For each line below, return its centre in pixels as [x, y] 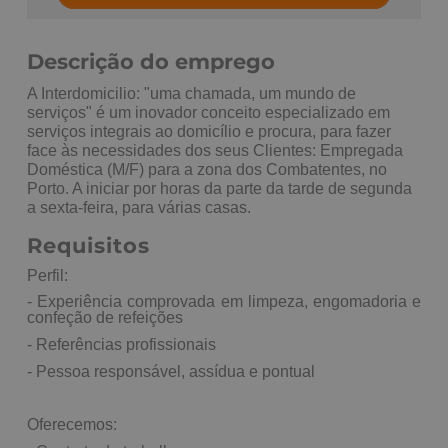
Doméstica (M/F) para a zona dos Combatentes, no [207, 169]
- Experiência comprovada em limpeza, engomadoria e [224, 302]
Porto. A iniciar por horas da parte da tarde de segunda [219, 188]
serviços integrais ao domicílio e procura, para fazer [209, 131]
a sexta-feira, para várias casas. [139, 207]
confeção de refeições [105, 318]
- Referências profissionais [121, 344]
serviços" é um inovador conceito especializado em [208, 112]
